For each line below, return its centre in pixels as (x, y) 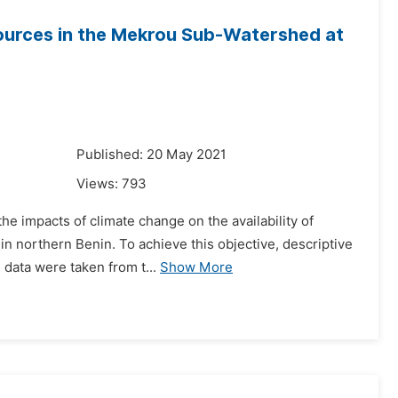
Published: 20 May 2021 (151, 155)
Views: (99, 184)
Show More (196, 267)
